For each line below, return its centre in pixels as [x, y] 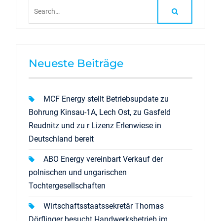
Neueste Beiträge [76, 63]
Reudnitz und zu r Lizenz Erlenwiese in [95, 125]
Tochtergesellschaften [67, 185]
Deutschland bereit [61, 139]
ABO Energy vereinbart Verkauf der [103, 159]
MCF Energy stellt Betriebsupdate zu [106, 99]
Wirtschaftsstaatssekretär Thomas [103, 206]
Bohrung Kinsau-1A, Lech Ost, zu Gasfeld [99, 112]
